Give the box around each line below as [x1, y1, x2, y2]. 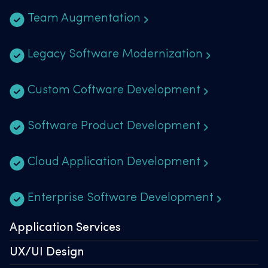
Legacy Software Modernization [28, 48, 203, 61]
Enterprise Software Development [28, 192, 214, 205]
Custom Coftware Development [28, 84, 200, 97]
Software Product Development [28, 120, 200, 133]
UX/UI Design [10, 246, 84, 259]
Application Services [10, 222, 121, 234]
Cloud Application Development [28, 156, 200, 169]
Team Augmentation [28, 13, 141, 25]
